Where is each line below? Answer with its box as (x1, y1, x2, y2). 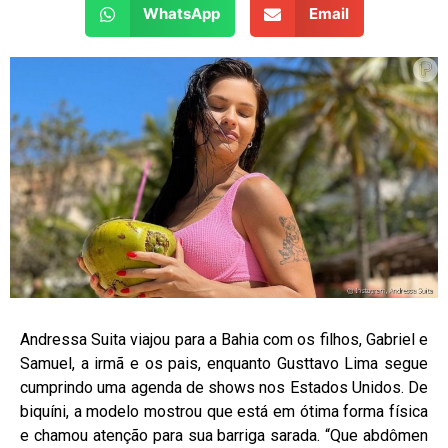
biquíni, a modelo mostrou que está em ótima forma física (20, 401, 428, 421)
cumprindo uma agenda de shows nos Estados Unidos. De (20, 377, 428, 397)
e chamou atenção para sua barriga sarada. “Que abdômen (20, 425, 428, 445)
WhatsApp (143, 4, 220, 24)
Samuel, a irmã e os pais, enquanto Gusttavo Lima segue (20, 353, 428, 373)
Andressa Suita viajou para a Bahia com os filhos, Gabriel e (20, 329, 428, 349)
